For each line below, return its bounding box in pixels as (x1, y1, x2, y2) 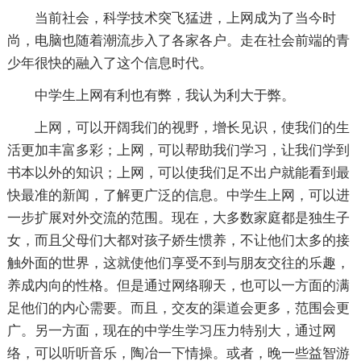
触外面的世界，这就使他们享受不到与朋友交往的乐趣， (6, 255, 350, 271)
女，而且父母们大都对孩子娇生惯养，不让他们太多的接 (6, 232, 350, 248)
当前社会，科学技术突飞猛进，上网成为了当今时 (34, 10, 336, 26)
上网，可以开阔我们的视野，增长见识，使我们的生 (34, 119, 350, 135)
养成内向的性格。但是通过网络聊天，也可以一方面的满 (6, 277, 350, 293)
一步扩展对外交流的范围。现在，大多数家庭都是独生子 (6, 210, 350, 226)
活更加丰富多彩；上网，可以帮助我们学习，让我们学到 (6, 142, 350, 158)
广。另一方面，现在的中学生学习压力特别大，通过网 (6, 322, 336, 338)
